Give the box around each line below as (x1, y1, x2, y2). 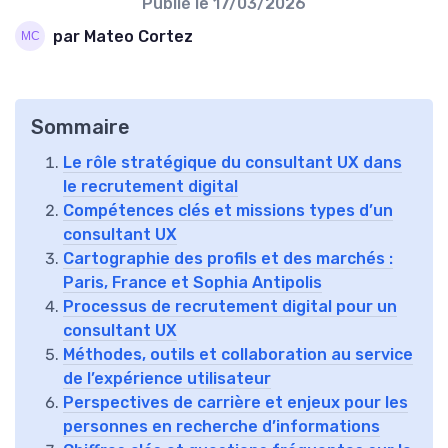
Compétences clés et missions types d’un (63, 201, 393, 221)
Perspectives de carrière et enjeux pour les (63, 393, 408, 413)
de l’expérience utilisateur (63, 369, 271, 389)
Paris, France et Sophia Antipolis (63, 273, 322, 293)
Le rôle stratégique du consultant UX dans (63, 153, 402, 173)
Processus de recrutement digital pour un (63, 297, 397, 317)
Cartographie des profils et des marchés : (63, 249, 393, 269)
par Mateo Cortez (53, 26, 193, 46)
